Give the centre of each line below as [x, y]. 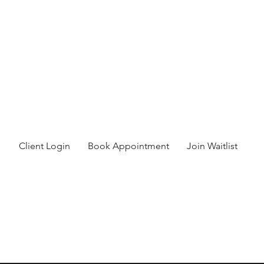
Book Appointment [128, 146]
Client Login [44, 146]
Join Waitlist [212, 146]
